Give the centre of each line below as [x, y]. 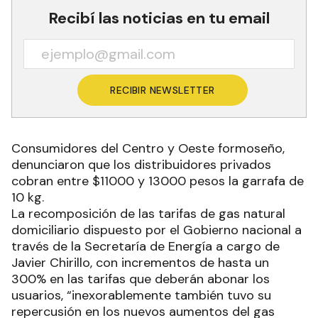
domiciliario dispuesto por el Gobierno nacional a [157, 230]
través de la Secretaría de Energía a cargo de [146, 246]
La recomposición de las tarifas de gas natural [148, 214]
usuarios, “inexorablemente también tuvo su [141, 295]
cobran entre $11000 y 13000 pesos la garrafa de [158, 181]
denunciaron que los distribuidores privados [141, 165]
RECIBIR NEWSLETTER [163, 90]
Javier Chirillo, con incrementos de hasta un [140, 263]
